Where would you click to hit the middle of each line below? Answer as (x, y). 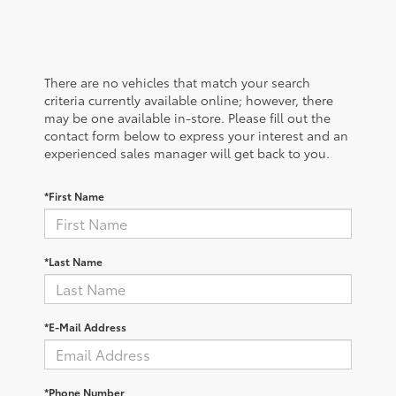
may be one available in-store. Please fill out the (187, 117)
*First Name (74, 195)
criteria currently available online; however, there (189, 99)
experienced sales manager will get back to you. (187, 152)
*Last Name (73, 261)
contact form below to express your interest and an (196, 135)
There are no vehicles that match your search (177, 82)
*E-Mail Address (85, 326)
